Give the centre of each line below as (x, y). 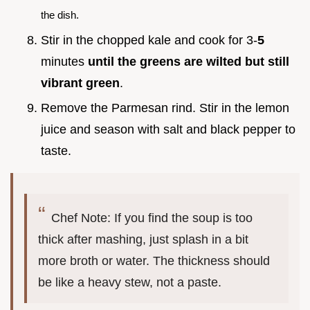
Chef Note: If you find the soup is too (152, 218)
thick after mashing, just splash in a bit (143, 240)
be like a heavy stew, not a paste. (130, 283)
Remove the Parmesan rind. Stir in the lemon (165, 108)
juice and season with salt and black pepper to (168, 130)
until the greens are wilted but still (189, 61)
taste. (56, 151)
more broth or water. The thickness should (154, 261)
